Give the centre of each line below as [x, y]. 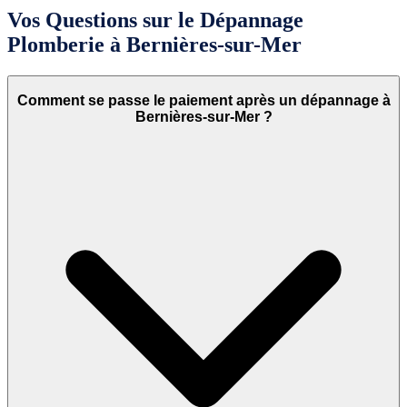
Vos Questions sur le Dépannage [155, 20]
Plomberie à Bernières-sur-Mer [154, 45]
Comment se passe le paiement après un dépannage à [203, 100]
